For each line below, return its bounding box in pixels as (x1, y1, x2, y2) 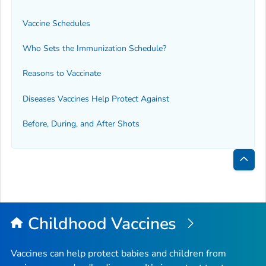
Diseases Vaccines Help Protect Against (23, 93, 169, 104)
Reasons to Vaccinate (23, 68, 101, 80)
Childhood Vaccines (27, 212, 181, 235)
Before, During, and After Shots (23, 118, 140, 130)
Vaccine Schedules (23, 17, 90, 29)
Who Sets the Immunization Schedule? (23, 43, 166, 55)
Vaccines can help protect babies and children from (11, 246, 226, 260)
